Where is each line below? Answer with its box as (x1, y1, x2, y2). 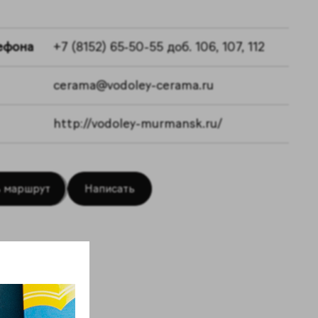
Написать (84, 181, 136, 195)
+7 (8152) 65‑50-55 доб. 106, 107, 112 (53, 39, 265, 55)
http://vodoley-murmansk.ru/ (53, 116, 223, 131)
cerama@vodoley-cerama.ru (53, 77, 214, 93)
